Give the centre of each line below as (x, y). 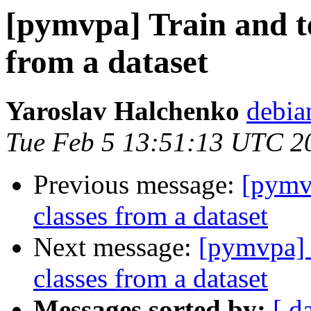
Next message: (116, 247)
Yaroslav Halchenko (123, 111)
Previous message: (137, 185)
